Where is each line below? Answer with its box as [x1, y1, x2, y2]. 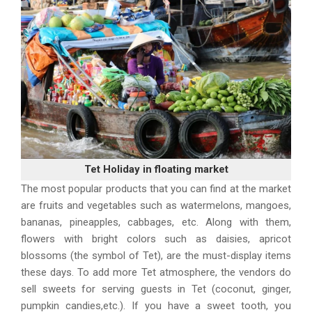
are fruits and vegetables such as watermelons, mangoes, [21, 199, 291, 212]
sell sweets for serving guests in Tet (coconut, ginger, [21, 283, 291, 296]
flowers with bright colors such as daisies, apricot [21, 233, 291, 246]
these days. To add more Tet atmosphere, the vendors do [21, 266, 291, 279]
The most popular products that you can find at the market [21, 182, 291, 196]
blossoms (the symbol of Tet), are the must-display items [21, 249, 291, 263]
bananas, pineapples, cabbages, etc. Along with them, [21, 216, 291, 229]
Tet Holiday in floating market [84, 163, 228, 176]
